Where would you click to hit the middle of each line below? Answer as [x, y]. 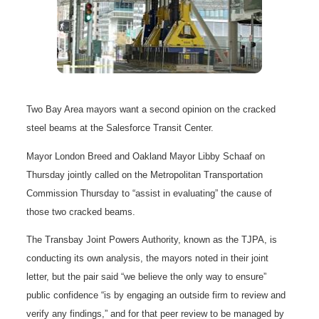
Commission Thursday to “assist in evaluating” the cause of [150, 193]
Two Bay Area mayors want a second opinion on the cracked [151, 110]
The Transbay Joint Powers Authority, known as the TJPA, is [152, 239]
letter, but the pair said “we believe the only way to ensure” [147, 276]
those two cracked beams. [81, 211]
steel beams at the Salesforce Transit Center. [120, 128]
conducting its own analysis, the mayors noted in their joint [148, 258]
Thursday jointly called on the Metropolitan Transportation [145, 174]
